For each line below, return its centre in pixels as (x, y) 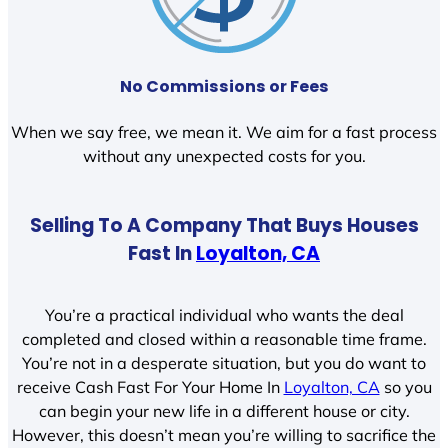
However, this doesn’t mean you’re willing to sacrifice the (224, 434)
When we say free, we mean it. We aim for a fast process (224, 132)
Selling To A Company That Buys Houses (224, 225)
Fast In (162, 253)
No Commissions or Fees (224, 86)
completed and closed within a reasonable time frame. (224, 338)
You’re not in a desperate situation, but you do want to (224, 362)
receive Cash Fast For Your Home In (150, 386)
